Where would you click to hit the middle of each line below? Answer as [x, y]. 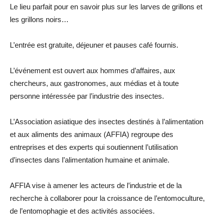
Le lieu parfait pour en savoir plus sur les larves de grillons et [106, 6]
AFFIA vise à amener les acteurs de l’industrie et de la [96, 185]
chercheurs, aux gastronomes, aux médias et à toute [94, 83]
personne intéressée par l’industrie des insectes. [87, 96]
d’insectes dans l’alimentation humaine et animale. [90, 160]
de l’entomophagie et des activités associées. [82, 211]
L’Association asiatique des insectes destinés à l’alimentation [107, 121]
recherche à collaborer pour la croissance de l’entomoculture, [107, 198]
